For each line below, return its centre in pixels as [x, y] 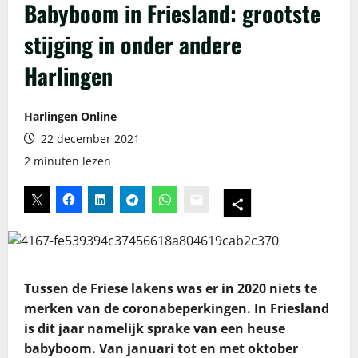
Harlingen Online [70, 116]
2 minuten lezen [68, 161]
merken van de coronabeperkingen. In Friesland [177, 308]
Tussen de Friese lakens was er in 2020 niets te [171, 288]
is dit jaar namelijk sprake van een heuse [155, 328]
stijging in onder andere [133, 44]
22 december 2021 [89, 138]
